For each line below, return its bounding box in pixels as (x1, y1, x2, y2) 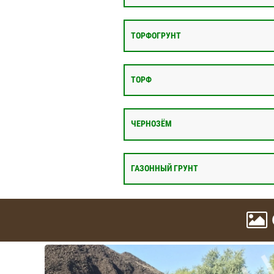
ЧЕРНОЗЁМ (131, 119, 172, 130)
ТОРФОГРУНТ (131, 30, 181, 41)
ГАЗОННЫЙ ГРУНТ (131, 163, 198, 174)
